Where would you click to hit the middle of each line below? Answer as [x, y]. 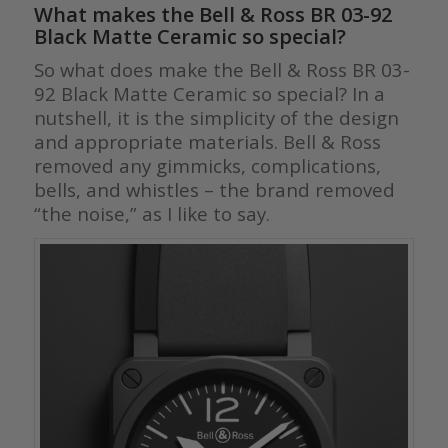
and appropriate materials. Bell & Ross [207, 142]
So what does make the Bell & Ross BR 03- [221, 70]
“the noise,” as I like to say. [151, 214]
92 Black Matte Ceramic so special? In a [209, 94]
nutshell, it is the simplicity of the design [216, 118]
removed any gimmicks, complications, [207, 166]
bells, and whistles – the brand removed [214, 190]
